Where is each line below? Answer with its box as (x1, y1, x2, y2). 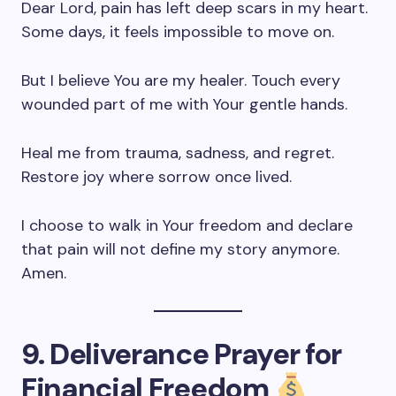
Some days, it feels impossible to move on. (21, 21, 334, 42)
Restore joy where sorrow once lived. (21, 166, 292, 187)
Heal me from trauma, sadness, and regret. (21, 142, 334, 164)
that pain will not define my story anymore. (21, 239, 339, 260)
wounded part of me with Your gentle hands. (21, 94, 347, 115)
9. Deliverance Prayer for (21, 335, 341, 373)
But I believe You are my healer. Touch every (21, 70, 340, 91)
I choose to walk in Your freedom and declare (21, 215, 353, 236)
